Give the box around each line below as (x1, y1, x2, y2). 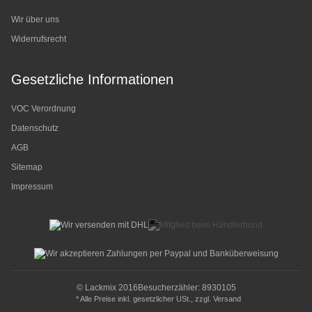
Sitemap (11, 162, 42, 173)
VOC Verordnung (11, 104, 76, 114)
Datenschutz (11, 123, 58, 134)
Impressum (11, 182, 53, 192)
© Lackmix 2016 (76, 283, 138, 292)
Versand (212, 295, 241, 303)
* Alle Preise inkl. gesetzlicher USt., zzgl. (71, 295, 213, 303)
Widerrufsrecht (11, 34, 66, 45)
